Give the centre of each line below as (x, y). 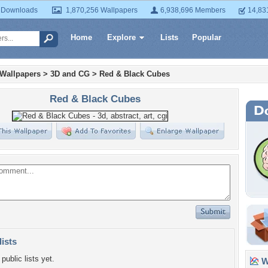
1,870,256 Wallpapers (102, 10)
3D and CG (70, 74)
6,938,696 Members (193, 10)
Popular (207, 37)
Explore (121, 37)
